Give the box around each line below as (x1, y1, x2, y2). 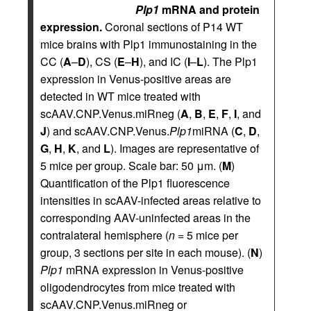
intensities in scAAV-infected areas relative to (40, 192, 261, 209)
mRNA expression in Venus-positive (63, 262, 244, 278)
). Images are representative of (110, 140, 259, 157)
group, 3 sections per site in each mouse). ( (40, 244, 251, 261)
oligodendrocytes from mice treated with (40, 279, 235, 296)
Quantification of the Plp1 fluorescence (40, 175, 230, 192)
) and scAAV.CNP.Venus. (47, 123, 169, 140)
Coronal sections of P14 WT (102, 19, 243, 35)
